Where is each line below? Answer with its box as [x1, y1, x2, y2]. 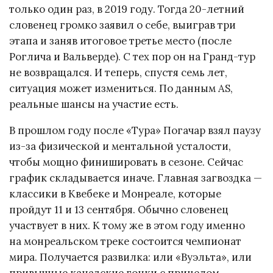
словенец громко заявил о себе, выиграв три [9, 18, 236, 32]
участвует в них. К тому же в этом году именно [9, 218, 245, 232]
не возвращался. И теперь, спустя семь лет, [9, 65, 227, 79]
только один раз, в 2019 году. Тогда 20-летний [9, 2, 244, 16]
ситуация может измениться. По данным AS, [9, 81, 233, 95]
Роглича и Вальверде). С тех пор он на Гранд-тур [9, 49, 255, 63]
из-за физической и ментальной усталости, [9, 139, 231, 153]
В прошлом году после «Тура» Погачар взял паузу [9, 123, 261, 137]
